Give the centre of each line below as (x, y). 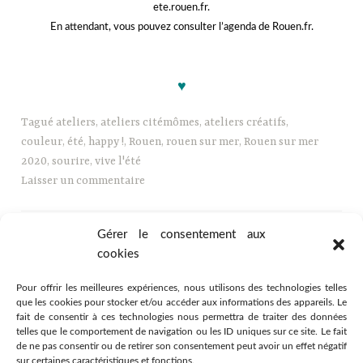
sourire (71, 161)
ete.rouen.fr (180, 8)
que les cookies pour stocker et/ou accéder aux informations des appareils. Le (181, 302)
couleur (42, 141)
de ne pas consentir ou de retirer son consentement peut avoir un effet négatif (181, 346)
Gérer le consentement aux (181, 235)
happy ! (107, 141)
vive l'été (118, 161)
